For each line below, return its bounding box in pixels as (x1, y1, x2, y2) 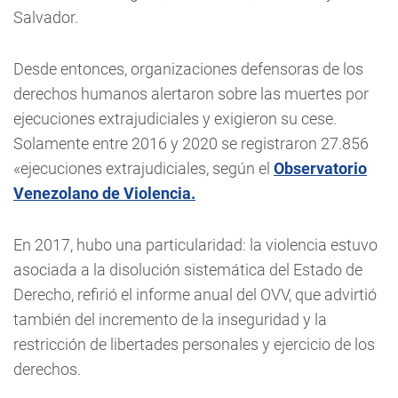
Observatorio (274, 159, 367, 178)
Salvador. (13, 8, 78, 27)
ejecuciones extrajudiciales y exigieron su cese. (13, 109, 337, 128)
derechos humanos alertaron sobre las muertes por (13, 84, 369, 103)
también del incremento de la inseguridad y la (13, 310, 327, 329)
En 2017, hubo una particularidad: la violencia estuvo (13, 235, 378, 254)
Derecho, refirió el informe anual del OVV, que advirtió (13, 285, 377, 304)
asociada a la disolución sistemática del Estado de (13, 260, 362, 279)
